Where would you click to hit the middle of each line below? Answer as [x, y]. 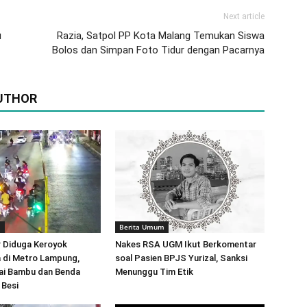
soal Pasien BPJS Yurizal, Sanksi [181, 258]
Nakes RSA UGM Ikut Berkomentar [186, 244]
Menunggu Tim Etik [154, 272]
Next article [244, 16]
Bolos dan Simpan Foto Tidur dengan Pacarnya [158, 50]
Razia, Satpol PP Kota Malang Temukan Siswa [161, 36]
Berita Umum [142, 227]
